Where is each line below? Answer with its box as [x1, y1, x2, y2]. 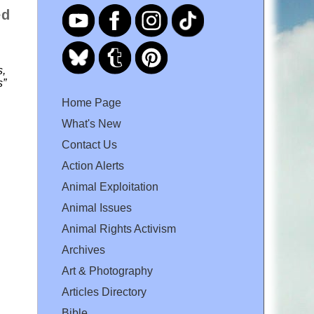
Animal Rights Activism [62, 223, 176, 235]
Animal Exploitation [62, 181, 158, 193]
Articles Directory [62, 286, 146, 299]
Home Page [62, 97, 121, 109]
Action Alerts [62, 160, 124, 172]
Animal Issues [62, 202, 132, 214]
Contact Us [62, 139, 117, 151]
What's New [62, 118, 121, 130]
